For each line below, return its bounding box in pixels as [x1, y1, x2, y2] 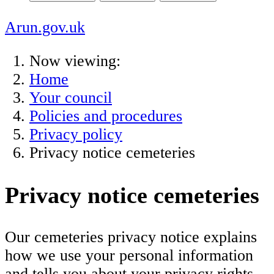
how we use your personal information [5, 246, 253, 265]
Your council [29, 89, 112, 107]
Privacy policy [29, 125, 122, 144]
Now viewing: [29, 52, 120, 70]
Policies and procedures [29, 107, 182, 125]
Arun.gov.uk [5, 18, 85, 36]
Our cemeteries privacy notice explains [5, 228, 257, 246]
